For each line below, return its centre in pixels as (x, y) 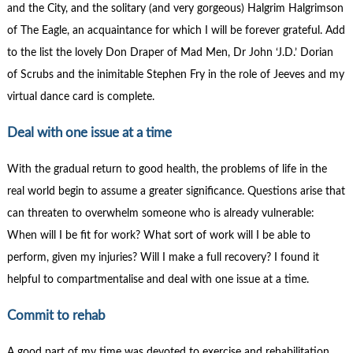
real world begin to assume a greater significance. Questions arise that (176, 191)
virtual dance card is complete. (80, 97)
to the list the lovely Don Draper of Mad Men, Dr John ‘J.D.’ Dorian (170, 52)
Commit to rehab (56, 315)
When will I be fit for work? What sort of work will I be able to (158, 235)
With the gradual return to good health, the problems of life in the (167, 169)
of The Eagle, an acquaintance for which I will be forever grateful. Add (176, 30)
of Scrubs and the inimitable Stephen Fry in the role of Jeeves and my (175, 74)
